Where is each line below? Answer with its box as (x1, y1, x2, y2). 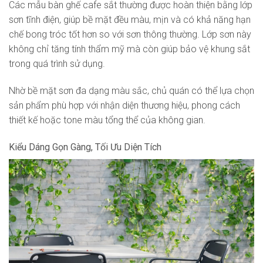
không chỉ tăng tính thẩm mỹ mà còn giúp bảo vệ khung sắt (9, 43, 250, 55)
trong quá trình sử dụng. (9, 58, 105, 70)
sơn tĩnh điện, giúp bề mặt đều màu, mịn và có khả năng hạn (9, 14, 251, 26)
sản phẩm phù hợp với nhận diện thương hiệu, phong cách (9, 99, 240, 111)
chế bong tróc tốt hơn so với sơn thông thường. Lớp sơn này (9, 29, 251, 41)
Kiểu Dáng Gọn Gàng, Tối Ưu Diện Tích (9, 141, 161, 153)
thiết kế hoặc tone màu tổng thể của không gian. (9, 114, 205, 126)
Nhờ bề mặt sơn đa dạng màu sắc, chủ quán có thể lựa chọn (9, 85, 254, 96)
